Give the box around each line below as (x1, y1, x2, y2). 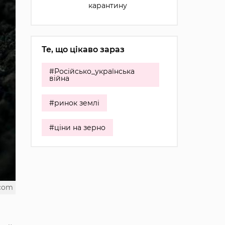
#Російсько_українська (49, 67, 135, 76)
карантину (88, 1, 127, 10)
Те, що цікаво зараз (41, 45, 125, 54)
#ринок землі (49, 98, 99, 107)
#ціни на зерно (49, 123, 105, 132)
